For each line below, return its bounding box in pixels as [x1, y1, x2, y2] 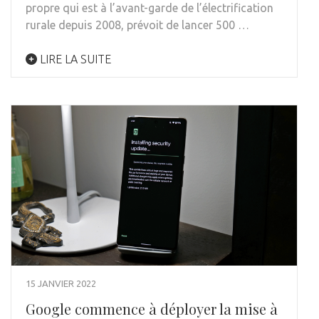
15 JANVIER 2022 [26, 278, 96, 289]
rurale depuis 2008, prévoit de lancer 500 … [26, 18, 249, 31]
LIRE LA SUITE [37, 52, 111, 66]
